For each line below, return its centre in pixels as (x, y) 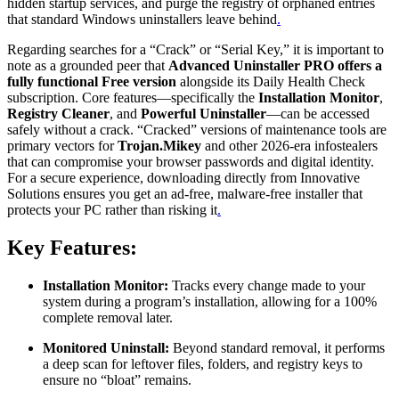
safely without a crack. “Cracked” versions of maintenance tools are (197, 130)
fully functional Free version (92, 82)
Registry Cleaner (58, 114)
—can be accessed (318, 114)
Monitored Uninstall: (106, 348)
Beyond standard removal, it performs (277, 348)
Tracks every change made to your (267, 286)
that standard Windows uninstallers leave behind (142, 20)
